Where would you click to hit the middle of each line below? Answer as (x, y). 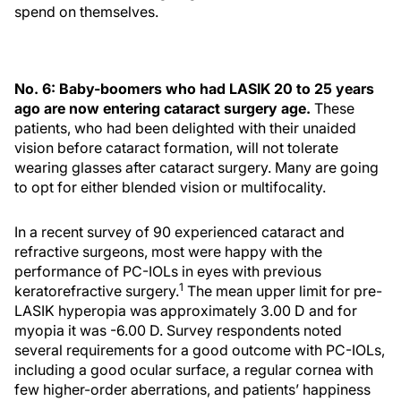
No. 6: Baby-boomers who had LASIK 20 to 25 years (194, 89)
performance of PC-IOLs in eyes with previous (168, 271)
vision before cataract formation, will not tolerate (176, 148)
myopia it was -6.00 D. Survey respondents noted (178, 330)
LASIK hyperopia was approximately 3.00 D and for (186, 311)
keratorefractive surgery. (97, 291)
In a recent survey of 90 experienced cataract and (179, 232)
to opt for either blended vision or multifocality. (170, 187)
